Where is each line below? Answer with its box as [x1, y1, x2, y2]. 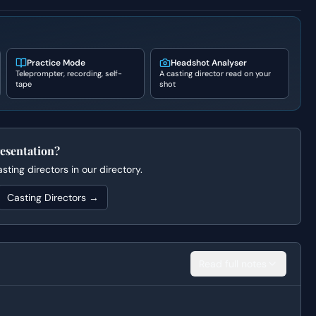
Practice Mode [27, 57, 86, 68]
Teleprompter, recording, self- [16, 68, 123, 78]
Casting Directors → [7, 191, 99, 204]
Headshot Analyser [171, 57, 248, 68]
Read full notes [198, 257, 267, 270]
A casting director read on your [159, 68, 272, 78]
